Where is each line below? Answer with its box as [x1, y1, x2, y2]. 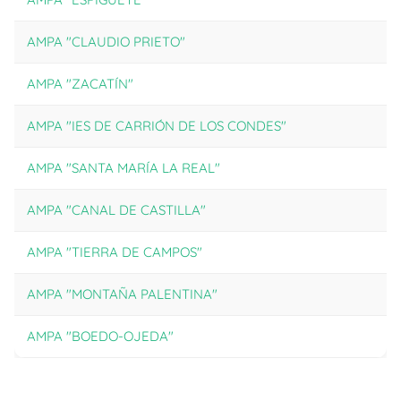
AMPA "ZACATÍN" [27, 74, 133, 92]
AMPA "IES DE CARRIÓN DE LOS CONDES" [27, 116, 286, 134]
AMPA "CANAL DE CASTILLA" [27, 200, 206, 218]
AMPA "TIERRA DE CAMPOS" [27, 243, 202, 260]
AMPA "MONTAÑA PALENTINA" [27, 285, 218, 303]
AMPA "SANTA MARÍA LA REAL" [27, 158, 220, 176]
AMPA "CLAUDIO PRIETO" [27, 32, 185, 50]
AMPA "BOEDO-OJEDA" [27, 327, 174, 345]
